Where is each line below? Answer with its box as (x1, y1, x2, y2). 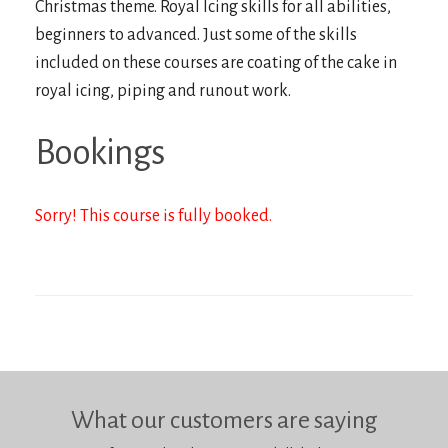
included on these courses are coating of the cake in (35, 54, 397, 72)
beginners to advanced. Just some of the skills (35, 26, 357, 44)
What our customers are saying (70, 407, 378, 433)
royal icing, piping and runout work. (35, 82, 291, 100)
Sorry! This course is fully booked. (35, 207, 272, 225)
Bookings (35, 134, 164, 172)
